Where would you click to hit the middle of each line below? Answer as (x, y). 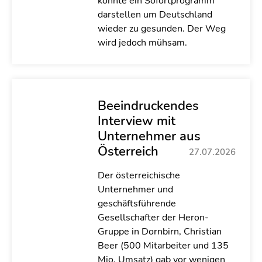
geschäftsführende (137, 204)
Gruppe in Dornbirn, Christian (159, 232)
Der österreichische (139, 175)
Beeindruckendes (148, 106)
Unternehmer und (135, 189)
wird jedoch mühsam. (142, 43)
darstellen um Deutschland (155, 15)
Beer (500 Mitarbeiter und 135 (163, 246)
